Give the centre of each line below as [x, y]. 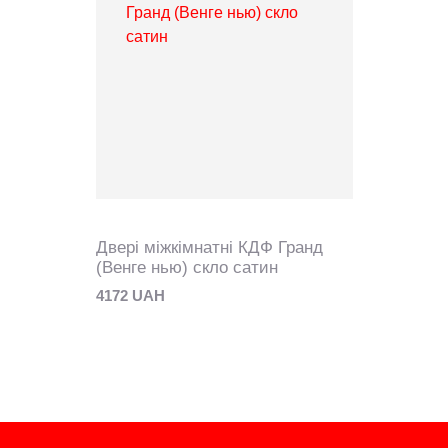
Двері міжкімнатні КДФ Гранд [209, 247]
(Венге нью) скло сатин [186, 267]
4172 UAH [130, 295]
